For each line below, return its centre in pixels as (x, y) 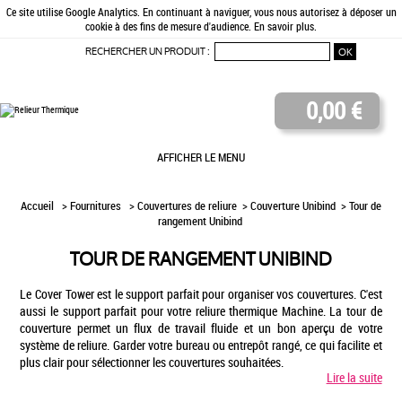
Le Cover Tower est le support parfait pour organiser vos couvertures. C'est (201, 294)
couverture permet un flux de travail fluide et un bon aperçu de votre (201, 328)
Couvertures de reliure (187, 206)
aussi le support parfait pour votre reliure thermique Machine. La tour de (201, 311)
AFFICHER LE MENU (201, 157)
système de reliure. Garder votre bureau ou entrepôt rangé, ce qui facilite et (201, 345)
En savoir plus (284, 26)
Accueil (39, 206)
